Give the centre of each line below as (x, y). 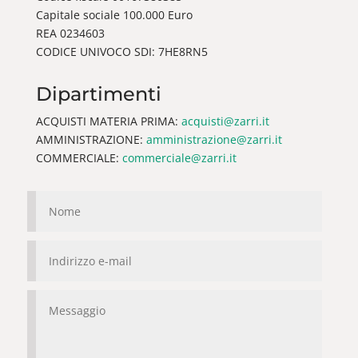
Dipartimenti (98, 93)
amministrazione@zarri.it (214, 139)
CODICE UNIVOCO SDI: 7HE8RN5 (121, 51)
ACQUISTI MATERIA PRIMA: (108, 121)
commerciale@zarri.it (179, 157)
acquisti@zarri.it (225, 121)
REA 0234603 (70, 33)
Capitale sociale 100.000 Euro (114, 14)
